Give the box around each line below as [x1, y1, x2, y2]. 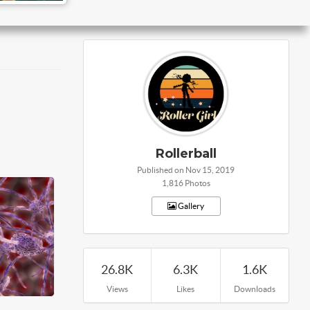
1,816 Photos [161, 179, 210, 188]
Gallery [176, 201, 205, 210]
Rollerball [155, 146, 217, 161]
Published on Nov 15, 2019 [137, 165, 235, 174]
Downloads [233, 284, 275, 293]
